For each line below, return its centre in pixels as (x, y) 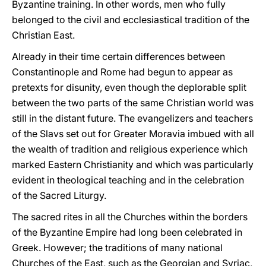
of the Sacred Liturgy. (59, 195)
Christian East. (43, 35)
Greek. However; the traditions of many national (117, 248)
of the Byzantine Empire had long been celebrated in (127, 232)
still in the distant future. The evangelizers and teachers (132, 118)
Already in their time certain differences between (118, 56)
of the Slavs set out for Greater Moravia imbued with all (133, 134)
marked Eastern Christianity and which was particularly (133, 164)
